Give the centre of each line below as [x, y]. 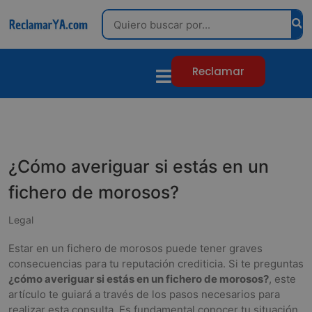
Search [118, 16]
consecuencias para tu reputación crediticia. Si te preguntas [156, 264]
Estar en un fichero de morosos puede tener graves [135, 248]
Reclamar [219, 71]
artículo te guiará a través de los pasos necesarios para [144, 294]
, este [282, 279]
